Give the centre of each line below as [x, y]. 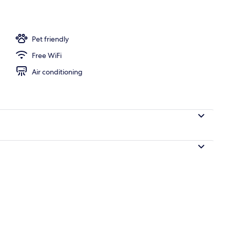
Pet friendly [50, 39]
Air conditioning [57, 72]
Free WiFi [47, 55]
